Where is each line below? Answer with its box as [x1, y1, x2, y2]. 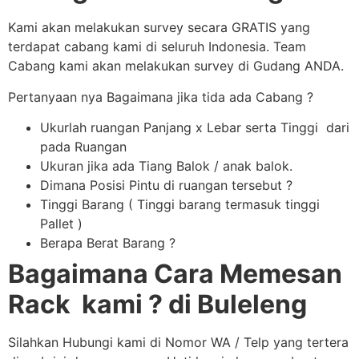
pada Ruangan [40, 139, 127, 155]
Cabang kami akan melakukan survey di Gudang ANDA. [8, 58, 344, 75]
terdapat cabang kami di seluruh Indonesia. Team [8, 38, 306, 55]
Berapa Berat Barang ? [40, 235, 175, 252]
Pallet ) [40, 216, 83, 232]
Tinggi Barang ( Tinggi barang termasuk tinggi [40, 196, 320, 213]
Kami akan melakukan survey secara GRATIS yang [8, 19, 310, 36]
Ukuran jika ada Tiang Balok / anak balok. [40, 158, 292, 175]
